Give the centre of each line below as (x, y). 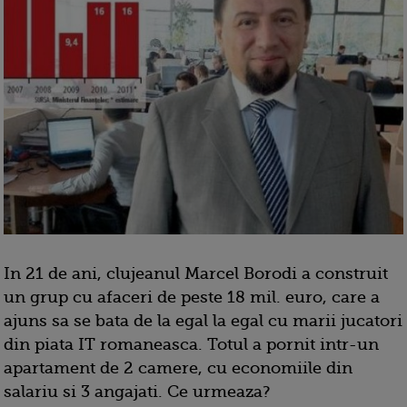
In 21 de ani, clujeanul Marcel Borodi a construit (196, 274)
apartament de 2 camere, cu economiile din (178, 368)
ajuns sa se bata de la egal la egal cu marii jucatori (203, 321)
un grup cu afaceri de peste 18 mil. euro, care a (192, 298)
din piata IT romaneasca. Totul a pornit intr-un (191, 345)
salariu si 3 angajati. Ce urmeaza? (137, 392)
